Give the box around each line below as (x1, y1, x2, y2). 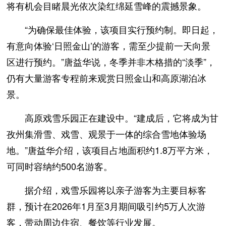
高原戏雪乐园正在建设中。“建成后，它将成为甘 (25, 111, 219, 125)
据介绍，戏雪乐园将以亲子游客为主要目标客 (25, 183, 207, 197)
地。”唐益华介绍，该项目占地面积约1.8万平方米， (7, 143, 213, 157)
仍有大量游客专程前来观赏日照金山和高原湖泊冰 (7, 71, 207, 85)
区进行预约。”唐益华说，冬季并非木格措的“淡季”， (7, 55, 216, 69)
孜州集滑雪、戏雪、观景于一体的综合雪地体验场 (7, 127, 207, 141)
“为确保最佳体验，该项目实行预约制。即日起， (25, 23, 219, 36)
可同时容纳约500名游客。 (7, 159, 113, 173)
